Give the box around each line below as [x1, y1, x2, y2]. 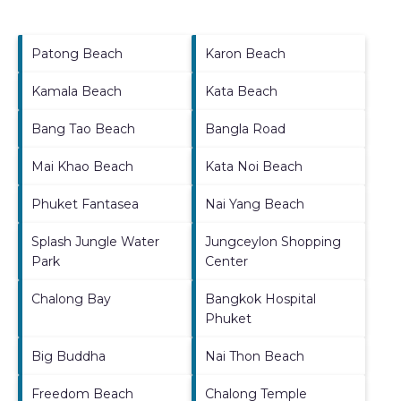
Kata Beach [205, 82, 277, 99]
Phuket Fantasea [31, 195, 139, 212]
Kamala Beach [31, 82, 122, 99]
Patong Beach [31, 45, 123, 62]
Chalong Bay [31, 290, 111, 307]
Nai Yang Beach [205, 195, 304, 212]
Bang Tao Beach [31, 120, 135, 137]
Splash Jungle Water [31, 233, 159, 250]
